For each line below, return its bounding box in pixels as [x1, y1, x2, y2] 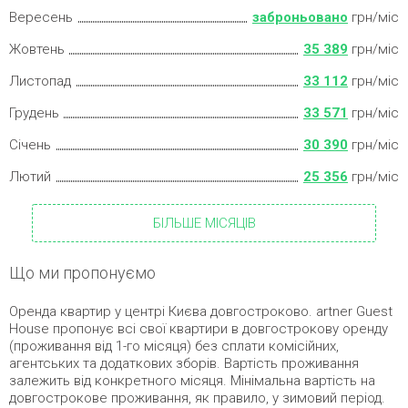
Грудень [9, 104, 59, 121]
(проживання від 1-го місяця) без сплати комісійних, [9, 337, 339, 354]
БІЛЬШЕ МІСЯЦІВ [152, 214, 256, 231]
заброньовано [252, 8, 348, 25]
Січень [9, 136, 51, 153]
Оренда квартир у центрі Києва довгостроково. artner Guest [9, 302, 393, 320]
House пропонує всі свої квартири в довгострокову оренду [9, 320, 388, 337]
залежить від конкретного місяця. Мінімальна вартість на [9, 372, 375, 389]
